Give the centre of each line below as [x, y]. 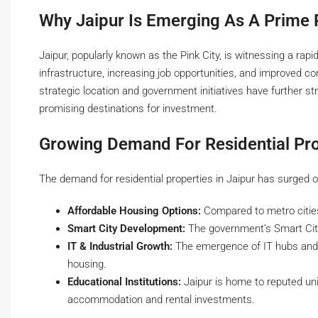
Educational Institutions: [124, 282]
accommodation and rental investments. [161, 300]
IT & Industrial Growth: [120, 247]
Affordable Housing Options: [134, 211]
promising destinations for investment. [128, 109]
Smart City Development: [126, 229]
